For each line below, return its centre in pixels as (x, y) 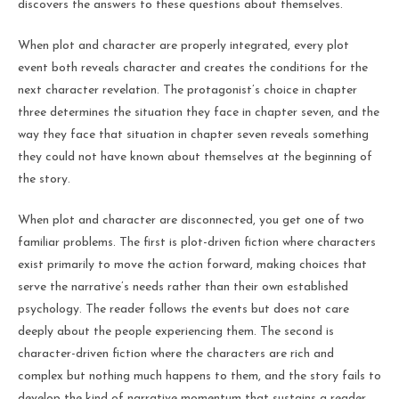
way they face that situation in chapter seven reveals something (193, 134)
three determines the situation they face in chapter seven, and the (199, 112)
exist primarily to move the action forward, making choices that (192, 265)
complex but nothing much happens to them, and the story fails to (199, 376)
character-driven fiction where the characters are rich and (176, 354)
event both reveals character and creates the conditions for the (193, 68)
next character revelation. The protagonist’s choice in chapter (187, 90)
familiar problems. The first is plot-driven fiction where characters (197, 242)
